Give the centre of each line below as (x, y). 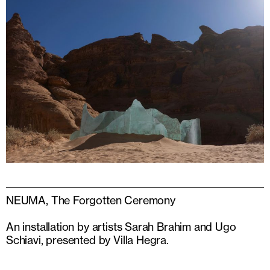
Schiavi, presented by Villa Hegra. (87, 240)
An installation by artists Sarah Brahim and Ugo (121, 226)
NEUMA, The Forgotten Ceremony (91, 200)
